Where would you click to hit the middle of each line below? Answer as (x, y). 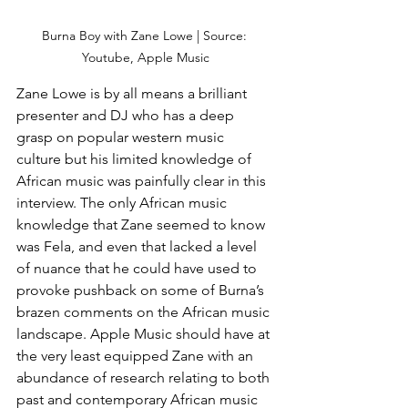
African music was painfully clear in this (143, 180)
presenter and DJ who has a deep (127, 115)
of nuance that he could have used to (138, 268)
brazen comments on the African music (145, 311)
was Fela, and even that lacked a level (138, 246)
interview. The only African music (123, 202)
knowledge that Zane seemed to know (143, 224)
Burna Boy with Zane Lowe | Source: (146, 35)
